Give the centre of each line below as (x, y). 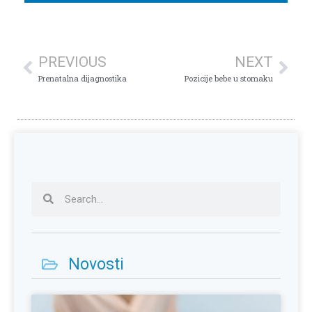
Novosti (96, 264)
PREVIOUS (72, 62)
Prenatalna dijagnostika (83, 78)
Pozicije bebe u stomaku (229, 78)
